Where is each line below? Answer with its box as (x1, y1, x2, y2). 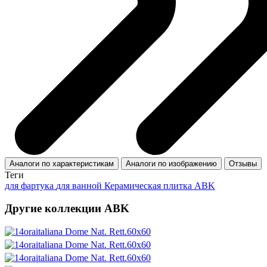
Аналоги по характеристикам (10, 159, 114, 168)
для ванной (56, 180, 104, 191)
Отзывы (229, 159, 257, 168)
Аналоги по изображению (126, 159, 217, 168)
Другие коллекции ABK (5, 202, 129, 215)
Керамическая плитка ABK (104, 180, 215, 191)
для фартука (5, 180, 56, 191)
